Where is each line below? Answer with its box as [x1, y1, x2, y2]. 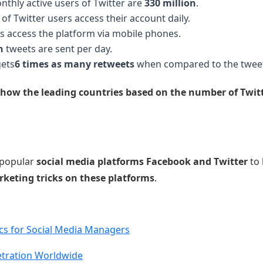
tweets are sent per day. [3, 42, 112, 56]
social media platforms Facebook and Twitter [36, 155, 248, 168]
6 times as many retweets [14, 58, 134, 71]
